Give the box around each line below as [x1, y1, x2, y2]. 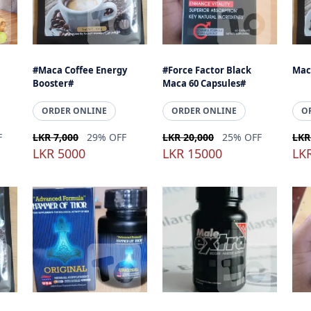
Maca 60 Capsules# [162, 77, 246, 90]
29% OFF [87, 131, 127, 144]
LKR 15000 [162, 145, 223, 162]
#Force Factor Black [162, 64, 252, 76]
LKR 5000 [33, 145, 86, 162]
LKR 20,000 [162, 131, 215, 144]
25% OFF [222, 131, 262, 144]
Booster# [33, 77, 74, 90]
